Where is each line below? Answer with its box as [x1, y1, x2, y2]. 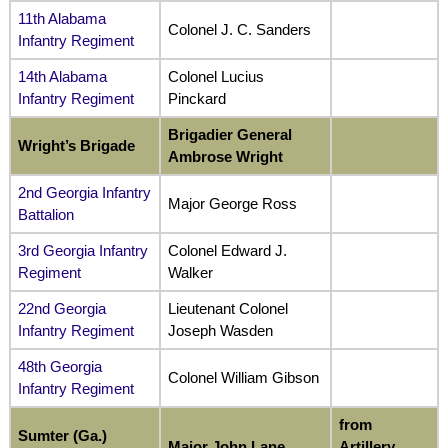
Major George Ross [167, 195, 297, 212]
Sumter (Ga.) [17, 427, 107, 444]
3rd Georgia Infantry [17, 242, 148, 259]
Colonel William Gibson [167, 369, 319, 386]
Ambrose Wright [167, 148, 283, 165]
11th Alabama [17, 10, 106, 27]
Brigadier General [167, 126, 292, 143]
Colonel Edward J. [167, 242, 287, 259]
